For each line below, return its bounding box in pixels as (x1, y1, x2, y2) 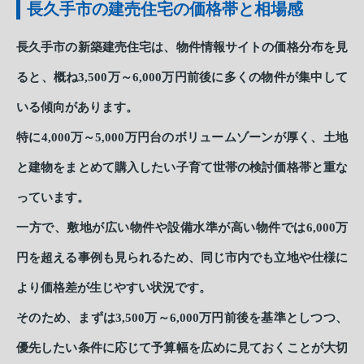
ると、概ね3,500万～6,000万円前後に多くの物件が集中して (16, 70, 348, 84)
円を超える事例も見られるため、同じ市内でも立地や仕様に (16, 250, 348, 264)
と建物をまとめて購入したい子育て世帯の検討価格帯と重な (16, 160, 348, 174)
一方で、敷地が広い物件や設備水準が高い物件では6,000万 (16, 220, 348, 234)
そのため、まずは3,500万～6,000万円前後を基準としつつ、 (16, 310, 348, 324)
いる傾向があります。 (16, 100, 138, 114)
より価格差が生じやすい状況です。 (16, 280, 211, 294)
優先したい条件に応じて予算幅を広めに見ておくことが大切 (16, 340, 348, 354)
